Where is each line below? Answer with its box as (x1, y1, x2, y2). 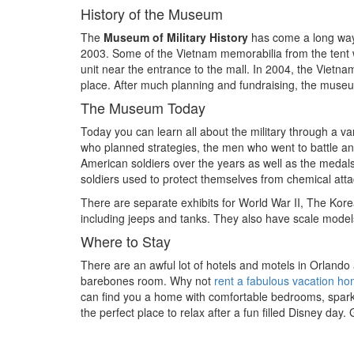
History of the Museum (81, 2, 223, 24)
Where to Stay (81, 230, 171, 251)
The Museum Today (81, 96, 205, 118)
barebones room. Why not (81, 272, 214, 288)
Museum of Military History (104, 28, 248, 45)
